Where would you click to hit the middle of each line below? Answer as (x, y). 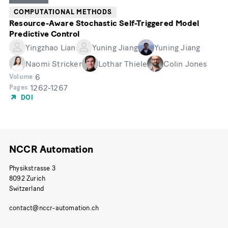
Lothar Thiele (123, 64)
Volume (21, 77)
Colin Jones (186, 64)
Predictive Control (45, 34)
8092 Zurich (27, 179)
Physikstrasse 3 (32, 168)
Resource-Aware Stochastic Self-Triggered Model (104, 23)
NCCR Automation (51, 150)
